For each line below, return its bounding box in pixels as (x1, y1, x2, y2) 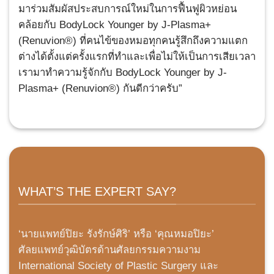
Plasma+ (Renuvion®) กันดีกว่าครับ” (18, 82, 182, 94)
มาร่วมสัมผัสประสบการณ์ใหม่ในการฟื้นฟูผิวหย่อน (18, 2, 237, 15)
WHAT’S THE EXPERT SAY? (18, 184, 176, 198)
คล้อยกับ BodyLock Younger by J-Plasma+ (18, 18, 211, 31)
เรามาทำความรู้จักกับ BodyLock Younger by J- (18, 66, 227, 78)
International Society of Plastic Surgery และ (18, 260, 218, 272)
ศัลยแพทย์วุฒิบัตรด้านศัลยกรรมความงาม (18, 244, 201, 256)
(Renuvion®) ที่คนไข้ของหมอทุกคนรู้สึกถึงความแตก (18, 34, 248, 46)
